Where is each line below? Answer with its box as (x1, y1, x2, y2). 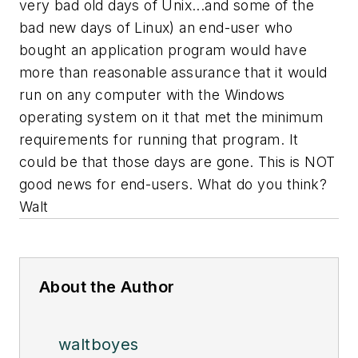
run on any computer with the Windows (19, 86, 285, 103)
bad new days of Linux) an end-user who (19, 18, 293, 36)
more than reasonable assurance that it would (19, 63, 328, 81)
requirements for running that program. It (19, 130, 299, 148)
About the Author (39, 276, 175, 296)
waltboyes (58, 334, 139, 354)
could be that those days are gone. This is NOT (19, 153, 336, 170)
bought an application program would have (19, 41, 307, 58)
